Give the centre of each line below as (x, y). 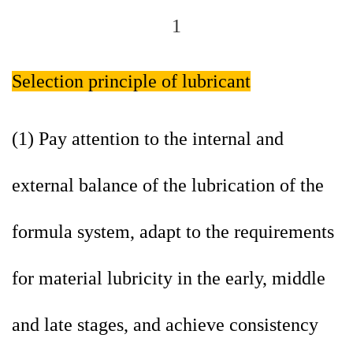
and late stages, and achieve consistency (165, 325)
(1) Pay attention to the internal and (148, 139)
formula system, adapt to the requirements (173, 232)
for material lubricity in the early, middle (169, 279)
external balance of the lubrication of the (168, 186)
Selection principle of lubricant (131, 82)
